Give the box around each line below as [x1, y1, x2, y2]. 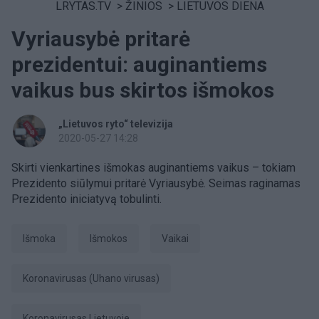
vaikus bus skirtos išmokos [11, 78, 274, 103]
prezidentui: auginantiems [11, 52, 267, 77]
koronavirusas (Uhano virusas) [28, 273, 159, 284]
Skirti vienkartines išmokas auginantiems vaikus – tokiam [11, 161, 296, 174]
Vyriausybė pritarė [11, 26, 190, 51]
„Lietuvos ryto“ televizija [58, 118, 173, 130]
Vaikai [168, 233, 189, 244]
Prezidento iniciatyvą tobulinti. [11, 192, 162, 206]
